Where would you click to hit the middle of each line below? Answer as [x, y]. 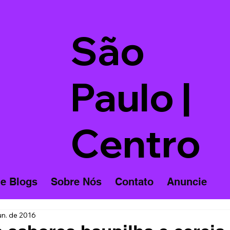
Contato [134, 182]
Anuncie [187, 182]
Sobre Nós [76, 182]
